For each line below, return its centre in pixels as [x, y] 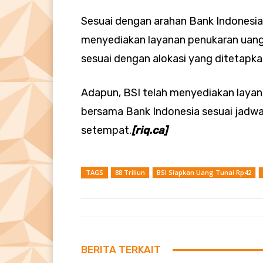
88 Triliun [130, 173]
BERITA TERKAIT [121, 250]
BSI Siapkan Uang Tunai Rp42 [204, 173]
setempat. [106, 131]
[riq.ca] [149, 131]
